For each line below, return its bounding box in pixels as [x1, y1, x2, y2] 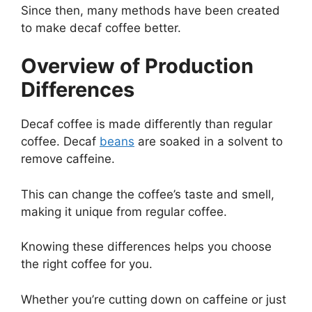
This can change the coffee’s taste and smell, [21, 187, 274, 201]
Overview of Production [21, 54, 253, 79]
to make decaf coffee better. [21, 20, 181, 35]
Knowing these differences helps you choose [21, 240, 272, 254]
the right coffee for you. [21, 257, 153, 272]
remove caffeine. [21, 152, 115, 166]
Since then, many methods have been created [21, 3, 280, 17]
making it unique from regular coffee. [21, 204, 227, 219]
